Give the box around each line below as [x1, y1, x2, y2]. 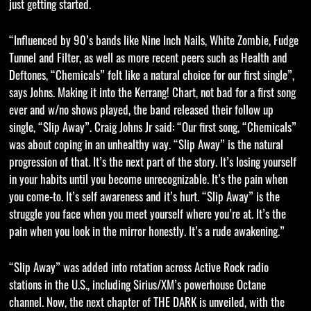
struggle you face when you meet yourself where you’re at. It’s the [8, 210, 286, 222]
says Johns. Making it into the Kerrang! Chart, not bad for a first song [8, 88, 296, 101]
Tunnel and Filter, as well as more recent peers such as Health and [8, 53, 287, 66]
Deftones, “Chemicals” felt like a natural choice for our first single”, [8, 71, 294, 83]
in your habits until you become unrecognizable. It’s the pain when [8, 175, 287, 187]
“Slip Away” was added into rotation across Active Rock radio [8, 263, 269, 276]
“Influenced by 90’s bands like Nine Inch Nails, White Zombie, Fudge [8, 36, 299, 49]
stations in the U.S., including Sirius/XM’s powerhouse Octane [8, 280, 266, 293]
